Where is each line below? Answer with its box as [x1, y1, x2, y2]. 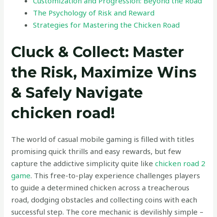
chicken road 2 [155, 158, 206, 168]
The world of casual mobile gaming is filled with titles [11, 134, 195, 144]
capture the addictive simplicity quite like [11, 158, 155, 168]
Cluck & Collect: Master [11, 43, 185, 61]
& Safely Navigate [11, 83, 143, 102]
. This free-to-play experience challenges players [31, 170, 201, 180]
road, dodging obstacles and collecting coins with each [11, 194, 198, 204]
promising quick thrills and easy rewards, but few [11, 146, 182, 156]
